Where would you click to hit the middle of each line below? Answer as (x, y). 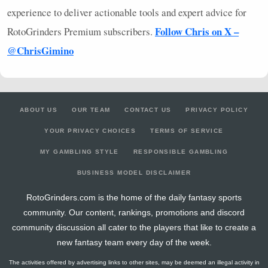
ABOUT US (39, 110)
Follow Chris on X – (197, 32)
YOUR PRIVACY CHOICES (90, 131)
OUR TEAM (91, 110)
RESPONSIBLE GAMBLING (180, 152)
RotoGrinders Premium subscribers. (81, 32)
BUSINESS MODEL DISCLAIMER (134, 173)
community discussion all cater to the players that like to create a (134, 228)
